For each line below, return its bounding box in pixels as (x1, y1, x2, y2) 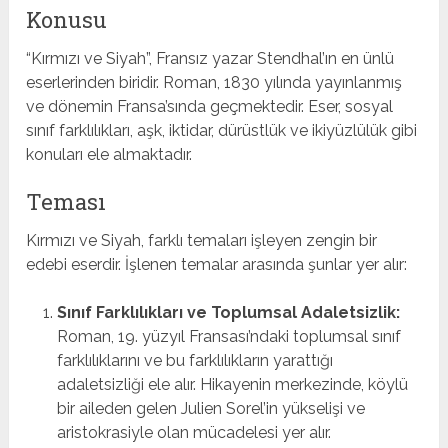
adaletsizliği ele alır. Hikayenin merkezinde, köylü (56, 375, 408, 395)
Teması (26, 187, 107, 217)
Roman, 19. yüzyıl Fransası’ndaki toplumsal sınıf (56, 327, 401, 347)
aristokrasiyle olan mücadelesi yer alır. (56, 423, 331, 443)
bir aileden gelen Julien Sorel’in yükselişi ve (56, 399, 365, 419)
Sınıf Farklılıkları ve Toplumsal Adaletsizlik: (56, 303, 400, 323)
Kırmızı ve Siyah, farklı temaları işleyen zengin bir (26, 231, 378, 251)
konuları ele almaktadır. (26, 145, 193, 165)
